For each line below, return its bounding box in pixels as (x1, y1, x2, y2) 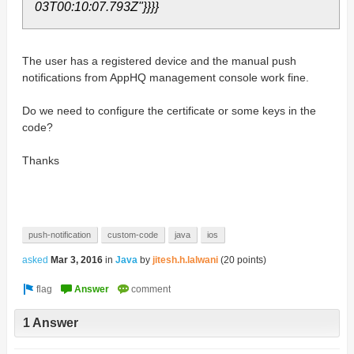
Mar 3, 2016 (50, 254, 103, 265)
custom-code (107, 230, 158, 239)
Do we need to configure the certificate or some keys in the (21, 104, 316, 117)
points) (234, 254, 266, 265)
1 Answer (22, 316, 78, 330)
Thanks (21, 154, 59, 167)
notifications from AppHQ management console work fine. (21, 71, 309, 84)
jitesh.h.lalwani (152, 254, 218, 265)
